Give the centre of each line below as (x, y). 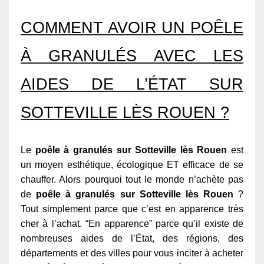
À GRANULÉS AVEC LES (132, 56)
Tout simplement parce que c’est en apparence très (132, 209)
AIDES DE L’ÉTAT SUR (132, 84)
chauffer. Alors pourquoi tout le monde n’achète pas (132, 179)
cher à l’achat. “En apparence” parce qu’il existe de (132, 223)
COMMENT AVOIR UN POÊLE (132, 27)
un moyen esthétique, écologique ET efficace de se (132, 164)
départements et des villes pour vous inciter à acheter (132, 253)
